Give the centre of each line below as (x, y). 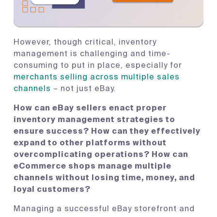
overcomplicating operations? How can (101, 154)
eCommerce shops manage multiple (93, 166)
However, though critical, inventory (85, 42)
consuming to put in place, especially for (98, 65)
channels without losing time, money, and (104, 178)
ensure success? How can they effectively (107, 131)
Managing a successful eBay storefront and (104, 209)
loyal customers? (53, 189)
